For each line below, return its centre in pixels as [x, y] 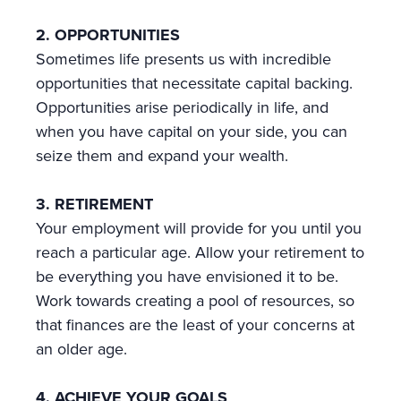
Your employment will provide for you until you [199, 228]
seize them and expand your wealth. [162, 156]
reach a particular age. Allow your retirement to [200, 252]
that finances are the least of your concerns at [195, 325]
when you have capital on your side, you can [192, 132]
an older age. [81, 349]
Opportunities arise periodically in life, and [182, 107]
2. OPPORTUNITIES [108, 35]
